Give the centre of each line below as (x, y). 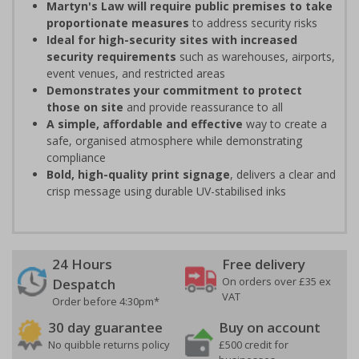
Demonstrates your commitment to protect (174, 90)
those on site (85, 107)
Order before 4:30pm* (106, 301)
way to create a (285, 124)
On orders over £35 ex (276, 281)
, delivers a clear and (283, 174)
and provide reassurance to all (203, 107)
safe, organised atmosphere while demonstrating (174, 141)
